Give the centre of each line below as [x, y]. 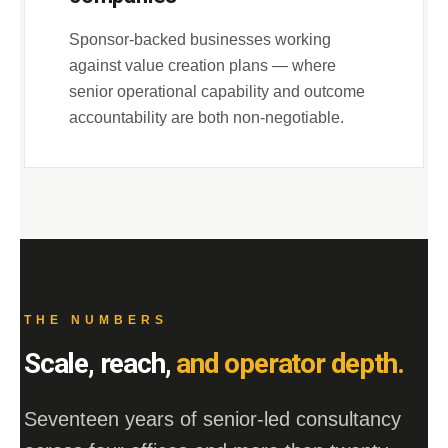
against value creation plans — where [202, 65]
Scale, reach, [100, 363]
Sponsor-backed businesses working [200, 39]
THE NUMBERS [96, 320]
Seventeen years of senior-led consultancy [212, 419]
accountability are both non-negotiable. [206, 117]
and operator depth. [290, 363]
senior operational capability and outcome [217, 91]
